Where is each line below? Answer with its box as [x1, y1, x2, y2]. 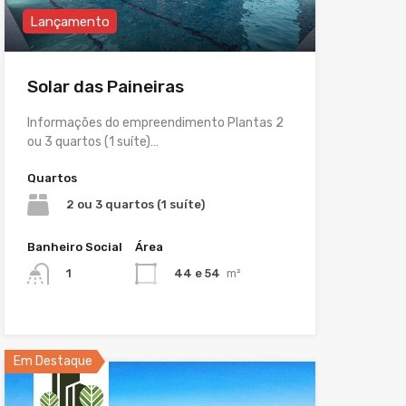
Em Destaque [13, 353, 92, 370]
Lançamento [29, 13, 110, 30]
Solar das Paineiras [26, 75, 184, 97]
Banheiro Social [26, 239, 122, 254]
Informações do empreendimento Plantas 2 [26, 114, 284, 130]
